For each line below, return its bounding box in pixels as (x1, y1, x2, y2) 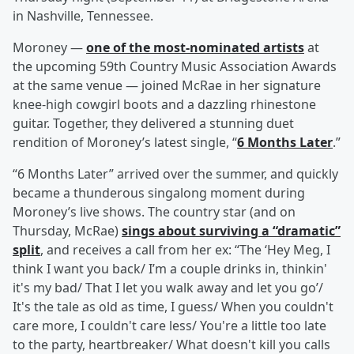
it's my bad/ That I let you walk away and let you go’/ (13, 279, 323, 297)
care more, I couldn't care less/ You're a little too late (13, 317, 326, 335)
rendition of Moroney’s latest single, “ (13, 134, 237, 152)
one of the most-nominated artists (86, 39, 304, 57)
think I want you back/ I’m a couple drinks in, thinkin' (13, 260, 327, 278)
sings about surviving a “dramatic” (122, 222, 341, 240)
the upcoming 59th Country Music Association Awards (13, 58, 337, 76)
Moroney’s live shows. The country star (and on (13, 203, 296, 221)
